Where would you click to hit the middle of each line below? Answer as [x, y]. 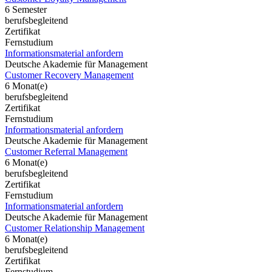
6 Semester [26, 9]
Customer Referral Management [66, 151]
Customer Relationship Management [75, 228]
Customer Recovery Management [69, 75]
